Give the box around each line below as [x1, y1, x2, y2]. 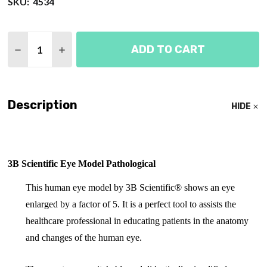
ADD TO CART [131, 42, 205, 56]
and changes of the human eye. [25, 232, 142, 243]
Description [7, 98, 77, 113]
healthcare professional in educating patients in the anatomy [25, 216, 249, 226]
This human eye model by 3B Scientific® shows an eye [25, 182, 235, 193]
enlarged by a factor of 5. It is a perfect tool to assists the [25, 199, 236, 210]
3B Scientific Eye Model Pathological [7, 159, 156, 169]
